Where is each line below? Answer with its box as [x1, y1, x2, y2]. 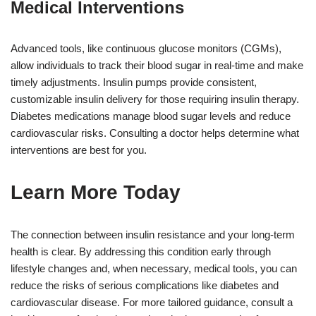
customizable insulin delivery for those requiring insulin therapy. [11, 92, 299, 105]
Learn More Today [11, 181, 181, 203]
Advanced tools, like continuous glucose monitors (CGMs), [11, 42, 281, 54]
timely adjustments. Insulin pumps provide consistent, [11, 75, 257, 88]
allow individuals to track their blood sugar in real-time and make [11, 59, 303, 71]
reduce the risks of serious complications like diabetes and [11, 279, 279, 291]
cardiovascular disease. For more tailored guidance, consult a [11, 296, 293, 308]
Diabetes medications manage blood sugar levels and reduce [11, 109, 291, 122]
